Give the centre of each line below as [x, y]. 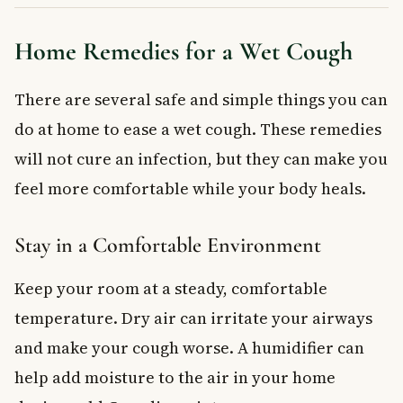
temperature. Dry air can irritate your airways [193, 318]
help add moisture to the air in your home [175, 377]
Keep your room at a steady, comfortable [171, 288]
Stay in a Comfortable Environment [168, 245]
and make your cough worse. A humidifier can [189, 347]
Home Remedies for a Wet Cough [184, 51]
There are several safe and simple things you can [201, 99]
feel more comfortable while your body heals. [190, 188]
